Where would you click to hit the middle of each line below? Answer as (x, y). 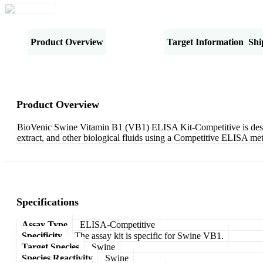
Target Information (205, 42)
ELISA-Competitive (117, 224)
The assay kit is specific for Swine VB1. (149, 235)
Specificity (42, 235)
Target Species (50, 247)
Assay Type (45, 224)
